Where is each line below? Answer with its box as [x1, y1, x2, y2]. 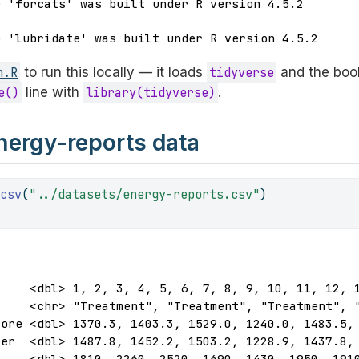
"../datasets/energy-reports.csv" [29, 185, 260, 203]
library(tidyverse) [86, 84, 216, 102]
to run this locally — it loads [20, 64, 208, 81]
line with [22, 84, 84, 101]
